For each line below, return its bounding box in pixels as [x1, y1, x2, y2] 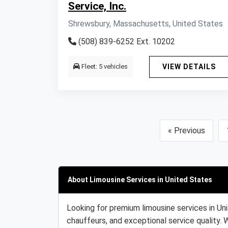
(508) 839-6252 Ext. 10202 [76, 37, 175, 46]
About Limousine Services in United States [68, 176, 212, 184]
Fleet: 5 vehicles [80, 63, 128, 70]
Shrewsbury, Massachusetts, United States [68, 19, 223, 28]
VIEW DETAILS [162, 63, 216, 71]
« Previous [168, 126, 205, 135]
